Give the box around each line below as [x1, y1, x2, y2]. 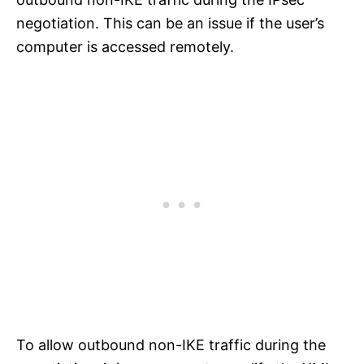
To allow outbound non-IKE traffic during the [16, 336, 326, 354]
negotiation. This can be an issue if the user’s [16, 15, 324, 32]
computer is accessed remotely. [16, 38, 234, 56]
